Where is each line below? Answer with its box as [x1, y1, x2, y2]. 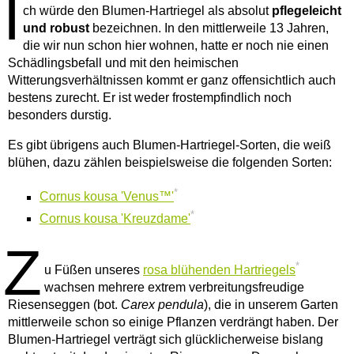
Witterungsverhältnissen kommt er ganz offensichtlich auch [8, 73, 336, 88]
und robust [23, 21, 89, 36]
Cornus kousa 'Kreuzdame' [40, 211, 190, 225]
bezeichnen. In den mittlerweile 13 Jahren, [89, 21, 329, 36]
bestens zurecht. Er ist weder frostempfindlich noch [8, 91, 292, 105]
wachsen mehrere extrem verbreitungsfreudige [44, 281, 304, 295]
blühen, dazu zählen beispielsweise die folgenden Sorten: [8, 156, 332, 170]
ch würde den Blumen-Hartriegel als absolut [23, 4, 269, 18]
